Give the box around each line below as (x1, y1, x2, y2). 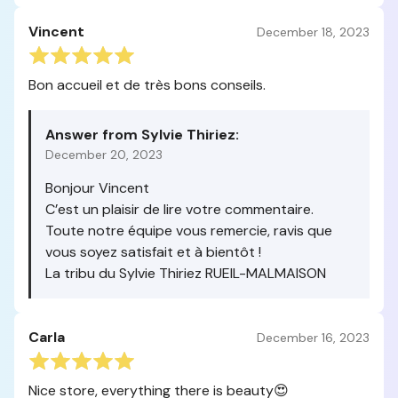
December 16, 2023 (257, 329, 370, 346)
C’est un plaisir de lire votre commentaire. (45, 200, 314, 219)
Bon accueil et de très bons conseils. (28, 76, 266, 94)
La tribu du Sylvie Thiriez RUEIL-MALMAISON (45, 264, 326, 283)
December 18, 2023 (257, 23, 370, 40)
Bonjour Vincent (45, 179, 149, 197)
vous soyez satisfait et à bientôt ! (45, 243, 261, 261)
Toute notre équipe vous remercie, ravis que (45, 221, 332, 240)
